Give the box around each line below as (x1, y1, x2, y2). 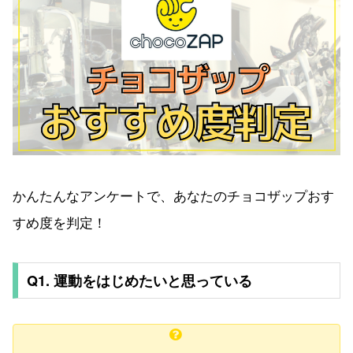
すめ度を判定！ (13, 212, 106, 232)
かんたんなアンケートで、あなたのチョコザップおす (13, 185, 334, 206)
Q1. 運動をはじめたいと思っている (26, 270, 252, 292)
